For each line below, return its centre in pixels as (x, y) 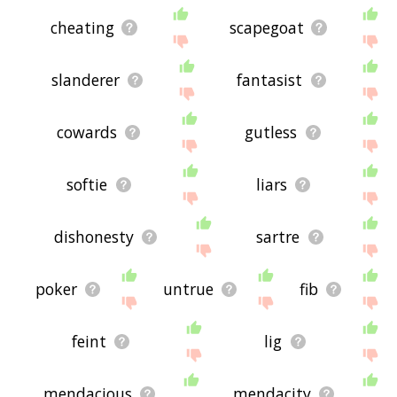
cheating (82, 28)
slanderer (85, 80)
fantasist (270, 80)
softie (87, 185)
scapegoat (266, 28)
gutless (271, 132)
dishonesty (93, 237)
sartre (278, 237)
